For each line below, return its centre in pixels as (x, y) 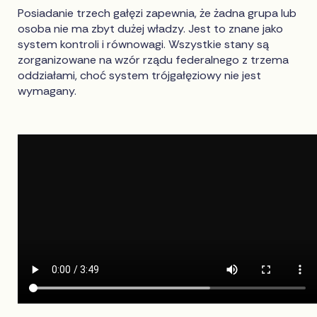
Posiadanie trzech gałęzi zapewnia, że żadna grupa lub (157, 13)
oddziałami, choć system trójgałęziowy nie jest (140, 75)
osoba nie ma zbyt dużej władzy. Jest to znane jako (151, 28)
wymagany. (47, 91)
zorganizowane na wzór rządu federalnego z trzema (154, 59)
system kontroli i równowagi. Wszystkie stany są (144, 44)
